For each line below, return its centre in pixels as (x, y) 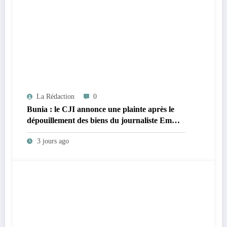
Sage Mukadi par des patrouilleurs (87, 132)
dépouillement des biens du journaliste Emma (105, 121)
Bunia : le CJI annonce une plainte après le (101, 109)
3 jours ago (53, 141)
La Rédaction (55, 97)
